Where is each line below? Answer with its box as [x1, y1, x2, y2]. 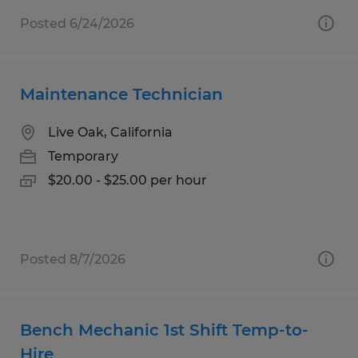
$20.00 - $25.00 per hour [48, 172, 207, 188]
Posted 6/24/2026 [20, 15, 134, 31]
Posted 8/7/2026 [20, 251, 125, 267]
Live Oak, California [48, 124, 173, 140]
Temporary [48, 148, 118, 164]
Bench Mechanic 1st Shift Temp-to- [20, 320, 308, 340]
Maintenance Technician [20, 84, 223, 104]
